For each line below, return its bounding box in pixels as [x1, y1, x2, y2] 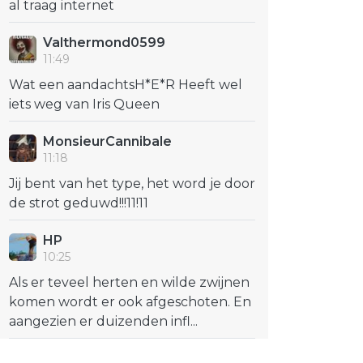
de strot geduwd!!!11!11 [9, 195, 148, 211]
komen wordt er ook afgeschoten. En [9, 294, 251, 310]
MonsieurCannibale [43, 134, 172, 149]
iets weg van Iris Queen [9, 96, 160, 112]
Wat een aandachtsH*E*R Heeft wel [9, 77, 242, 92]
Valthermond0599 [43, 35, 165, 50]
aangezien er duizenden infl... [9, 314, 198, 329]
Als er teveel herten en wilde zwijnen [9, 275, 250, 290]
